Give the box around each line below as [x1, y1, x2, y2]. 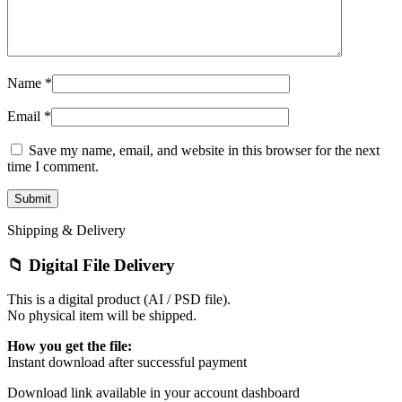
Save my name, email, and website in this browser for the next [29, 143, 380, 159]
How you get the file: [7, 338, 132, 354]
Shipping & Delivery [7, 223, 126, 239]
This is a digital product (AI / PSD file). [7, 292, 231, 308]
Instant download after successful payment [7, 354, 247, 371]
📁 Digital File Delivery [7, 255, 175, 275]
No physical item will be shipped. [7, 308, 197, 324]
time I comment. [7, 159, 99, 175]
